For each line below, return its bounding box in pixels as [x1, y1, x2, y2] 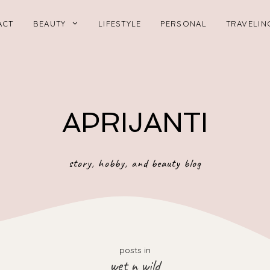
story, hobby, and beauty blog [68, 156, 201, 171]
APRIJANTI [61, 107, 208, 139]
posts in [119, 245, 151, 256]
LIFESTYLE [98, 19, 142, 28]
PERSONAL [160, 19, 207, 28]
